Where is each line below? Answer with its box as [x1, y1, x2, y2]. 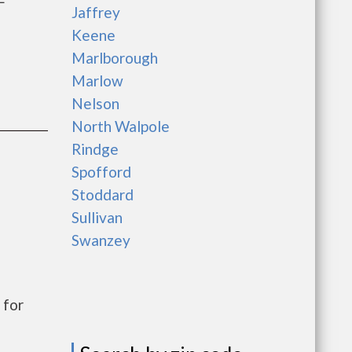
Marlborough [71, 49, 158, 67]
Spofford [71, 163, 131, 181]
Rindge [71, 140, 119, 158]
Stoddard [71, 185, 134, 203]
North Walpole [71, 117, 170, 135]
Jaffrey [71, 3, 120, 21]
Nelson [71, 94, 119, 112]
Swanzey [71, 231, 130, 249]
